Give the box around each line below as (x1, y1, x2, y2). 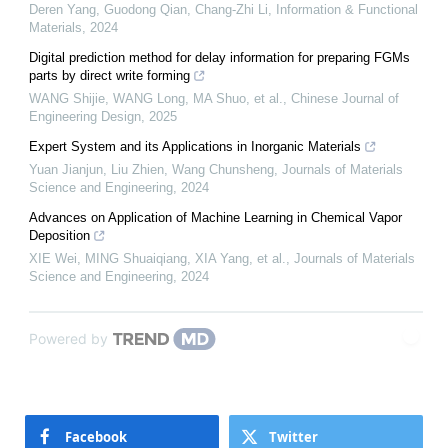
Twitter (269, 427, 318, 446)
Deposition (29, 227, 90, 243)
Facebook (65, 427, 127, 446)
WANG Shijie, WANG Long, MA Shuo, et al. (29, 90, 283, 106)
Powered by (29, 329, 108, 347)
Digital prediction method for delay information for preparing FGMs (29, 49, 410, 65)
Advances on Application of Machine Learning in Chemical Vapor (29, 209, 402, 225)
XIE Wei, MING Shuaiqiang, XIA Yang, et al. (29, 250, 286, 266)
